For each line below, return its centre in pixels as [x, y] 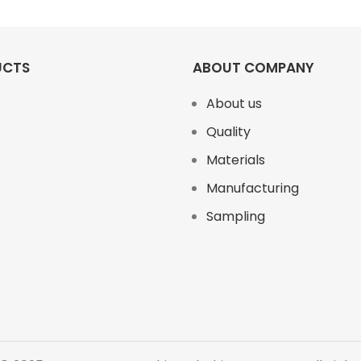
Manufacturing [253, 188]
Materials [236, 160]
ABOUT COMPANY [253, 67]
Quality [228, 131]
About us [234, 103]
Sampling [236, 216]
